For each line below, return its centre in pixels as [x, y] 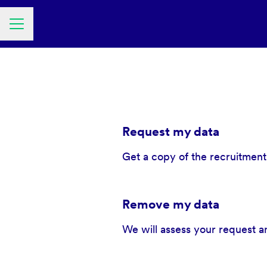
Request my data [170, 131]
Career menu [37, 30]
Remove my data [170, 204]
